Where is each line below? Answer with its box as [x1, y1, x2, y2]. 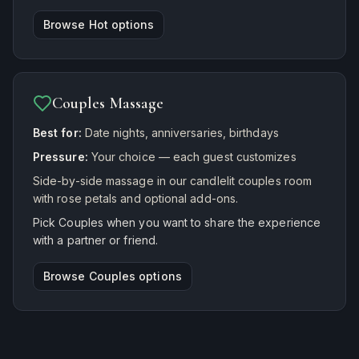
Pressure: [33, 150, 91, 163]
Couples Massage [52, 94, 164, 113]
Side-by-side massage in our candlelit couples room [33, 174, 312, 188]
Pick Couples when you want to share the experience [33, 216, 321, 229]
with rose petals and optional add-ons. [33, 192, 239, 205]
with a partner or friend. [33, 233, 159, 247]
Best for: [33, 126, 85, 139]
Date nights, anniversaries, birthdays [84, 126, 279, 139]
